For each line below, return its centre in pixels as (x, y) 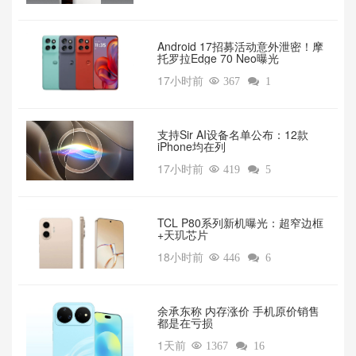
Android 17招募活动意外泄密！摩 (240, 46)
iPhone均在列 (191, 147)
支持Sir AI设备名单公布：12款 (232, 135)
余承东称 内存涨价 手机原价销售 (238, 311)
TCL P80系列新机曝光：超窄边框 (240, 223)
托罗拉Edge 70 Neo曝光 (218, 58)
